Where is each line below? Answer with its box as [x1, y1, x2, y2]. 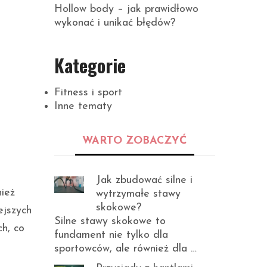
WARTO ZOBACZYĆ [82, 135, 187, 147]
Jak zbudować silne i [96, 175, 193, 186]
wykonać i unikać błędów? [54, 17, 175, 29]
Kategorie [54, 52, 126, 79]
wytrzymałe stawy [96, 188, 181, 200]
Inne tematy [54, 101, 112, 112]
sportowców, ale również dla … [54, 243, 197, 254]
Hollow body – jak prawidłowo [54, 4, 198, 15]
